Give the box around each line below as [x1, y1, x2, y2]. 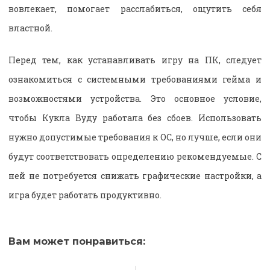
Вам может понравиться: [8, 234, 145, 247]
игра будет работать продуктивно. [8, 189, 162, 201]
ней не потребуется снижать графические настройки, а [8, 169, 262, 181]
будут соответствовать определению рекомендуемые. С [8, 150, 262, 162]
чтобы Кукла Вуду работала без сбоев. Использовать [8, 111, 262, 124]
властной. [8, 22, 52, 34]
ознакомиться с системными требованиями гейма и [8, 73, 262, 85]
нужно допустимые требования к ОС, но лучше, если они [8, 131, 262, 143]
